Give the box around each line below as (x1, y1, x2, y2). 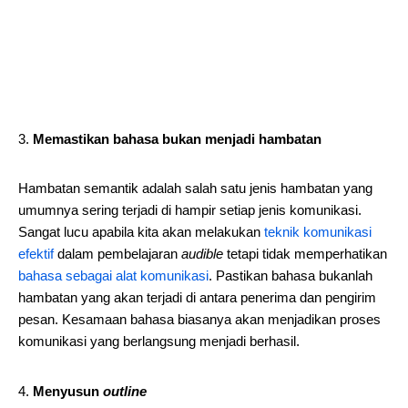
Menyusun (33, 383, 103, 399)
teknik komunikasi (264, 224, 372, 240)
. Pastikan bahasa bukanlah (209, 268, 372, 283)
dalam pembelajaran (54, 246, 181, 261)
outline (103, 383, 147, 399)
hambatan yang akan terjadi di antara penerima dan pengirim (18, 290, 376, 305)
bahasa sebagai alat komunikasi (18, 268, 209, 283)
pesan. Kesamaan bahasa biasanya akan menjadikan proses (18, 311, 381, 327)
